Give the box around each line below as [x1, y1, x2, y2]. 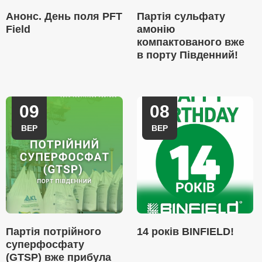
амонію [136, 23, 175, 35]
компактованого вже [136, 36, 244, 48]
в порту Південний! [136, 49, 238, 61]
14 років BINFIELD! [136, 226, 234, 237]
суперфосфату [6, 239, 84, 250]
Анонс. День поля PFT [6, 11, 122, 22]
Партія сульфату [136, 11, 225, 22]
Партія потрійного [6, 226, 101, 237]
